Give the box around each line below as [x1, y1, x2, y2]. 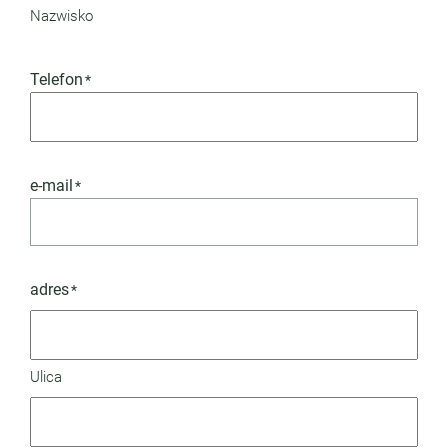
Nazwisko [30, 7, 93, 25]
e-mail [30, 176, 73, 195]
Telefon [30, 70, 83, 89]
